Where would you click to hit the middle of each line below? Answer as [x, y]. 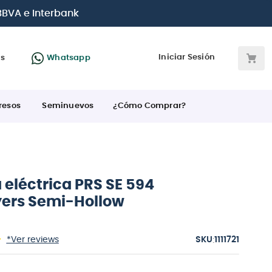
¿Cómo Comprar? [150, 106]
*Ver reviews [32, 240]
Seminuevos [68, 106]
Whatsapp [69, 58]
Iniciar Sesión [187, 58]
